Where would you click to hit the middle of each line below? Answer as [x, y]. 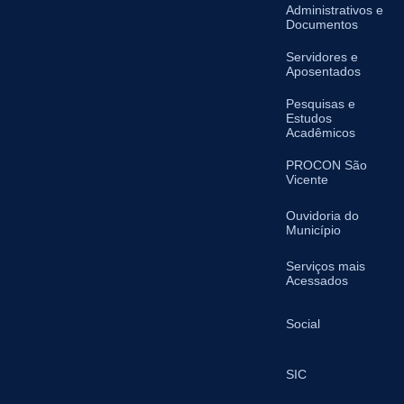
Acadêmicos [321, 133]
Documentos [322, 24]
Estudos [309, 118]
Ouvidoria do [323, 216]
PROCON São [327, 165]
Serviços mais [326, 266]
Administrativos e [335, 10]
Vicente [308, 179]
